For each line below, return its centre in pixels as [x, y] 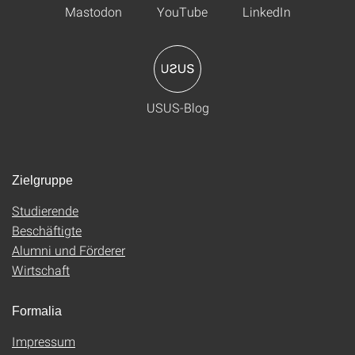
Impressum [44, 341]
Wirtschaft [41, 270]
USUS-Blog [177, 107]
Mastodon [93, 11]
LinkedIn [266, 11]
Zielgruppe [42, 180]
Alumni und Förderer [69, 250]
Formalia [37, 311]
